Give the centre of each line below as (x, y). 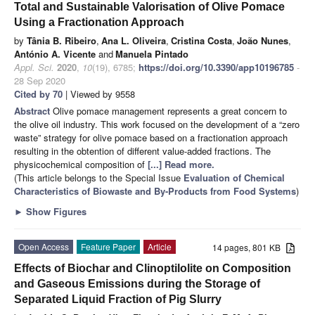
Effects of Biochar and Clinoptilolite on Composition (153, 268)
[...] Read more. (181, 164)
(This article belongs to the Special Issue (99, 177)
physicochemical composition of (81, 164)
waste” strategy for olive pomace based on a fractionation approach (151, 137)
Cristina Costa (201, 40)
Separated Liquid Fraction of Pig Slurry (118, 299)
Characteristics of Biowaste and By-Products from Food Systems (155, 191)
